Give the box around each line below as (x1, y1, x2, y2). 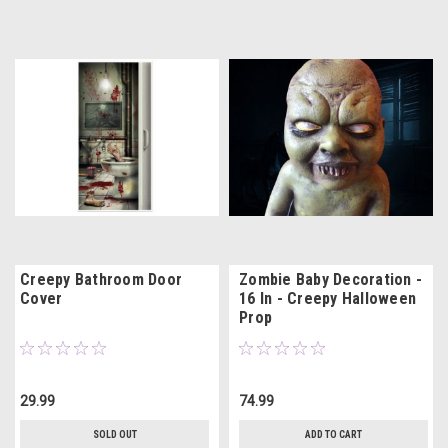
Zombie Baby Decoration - (239, 270, 422, 290)
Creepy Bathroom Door (20, 270, 182, 290)
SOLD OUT (92, 429, 137, 441)
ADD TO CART (305, 429, 362, 441)
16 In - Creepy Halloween (239, 289, 416, 309)
